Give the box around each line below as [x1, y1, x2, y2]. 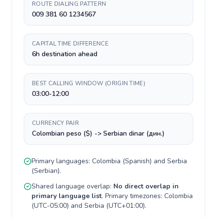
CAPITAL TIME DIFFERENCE [32, 40, 108, 47]
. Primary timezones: [102, 191, 164, 201]
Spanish [125, 156, 150, 166]
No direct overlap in [113, 182, 179, 191]
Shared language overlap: [31, 182, 113, 191]
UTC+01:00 [108, 201, 143, 210]
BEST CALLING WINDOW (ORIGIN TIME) [32, 79, 145, 87]
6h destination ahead [32, 49, 97, 59]
